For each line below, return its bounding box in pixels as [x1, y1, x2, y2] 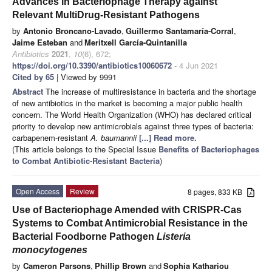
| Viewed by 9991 [54, 70, 117, 83]
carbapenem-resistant [12, 131, 90, 143]
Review [70, 185, 95, 196]
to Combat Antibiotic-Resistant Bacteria [12, 154, 160, 166]
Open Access [16, 185, 59, 196]
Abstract [12, 85, 46, 97]
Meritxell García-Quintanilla [84, 36, 187, 48]
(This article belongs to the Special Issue [12, 143, 158, 155]
